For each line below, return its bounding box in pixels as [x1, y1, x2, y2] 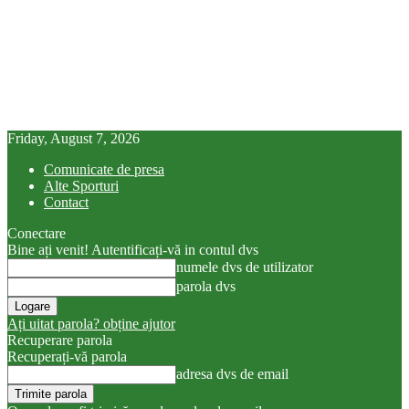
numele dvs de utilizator [176, 259, 313, 275]
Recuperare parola [7, 332, 112, 348]
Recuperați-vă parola [7, 349, 127, 364]
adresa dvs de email [176, 366, 288, 382]
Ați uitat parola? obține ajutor [7, 316, 175, 331]
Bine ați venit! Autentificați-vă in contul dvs [7, 242, 258, 257]
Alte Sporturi [44, 178, 119, 194]
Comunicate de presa [44, 162, 164, 177]
